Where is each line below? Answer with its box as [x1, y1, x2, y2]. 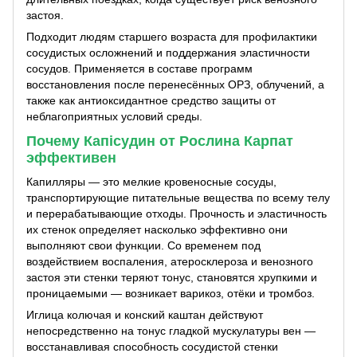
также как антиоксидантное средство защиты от [26, 94, 276, 108]
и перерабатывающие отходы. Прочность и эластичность [26, 206, 327, 220]
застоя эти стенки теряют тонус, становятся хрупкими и [26, 270, 317, 284]
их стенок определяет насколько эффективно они [26, 222, 288, 236]
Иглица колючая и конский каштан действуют [26, 308, 263, 321]
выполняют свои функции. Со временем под [26, 238, 261, 252]
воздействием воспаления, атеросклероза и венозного [26, 254, 313, 268]
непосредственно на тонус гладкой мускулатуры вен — [26, 324, 316, 337]
